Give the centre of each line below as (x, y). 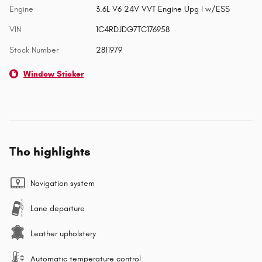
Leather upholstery (63, 234)
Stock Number (34, 50)
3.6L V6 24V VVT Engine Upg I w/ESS (163, 9)
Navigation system (63, 184)
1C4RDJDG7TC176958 (132, 30)
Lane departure (58, 209)
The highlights (50, 152)
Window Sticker (54, 74)
